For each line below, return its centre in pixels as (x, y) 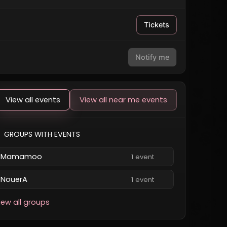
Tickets (156, 25)
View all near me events (123, 100)
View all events (33, 100)
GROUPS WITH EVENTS (42, 134)
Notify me (152, 57)
